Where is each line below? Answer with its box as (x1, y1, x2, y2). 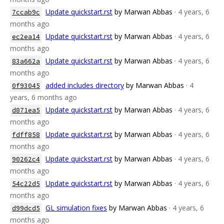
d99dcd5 (12, 204, 40, 212)
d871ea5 (12, 106, 40, 114)
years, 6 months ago (10, 92, 77, 102)
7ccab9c (12, 8, 40, 16)
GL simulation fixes (45, 203, 107, 212)
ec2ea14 (12, 32, 40, 41)
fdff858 (12, 130, 40, 139)
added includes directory (45, 80, 124, 90)
